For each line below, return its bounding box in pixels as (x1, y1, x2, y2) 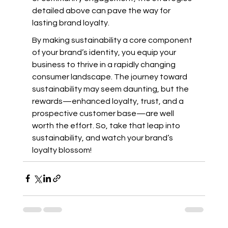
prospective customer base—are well (32, 109, 176, 118)
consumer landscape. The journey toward (32, 72, 189, 81)
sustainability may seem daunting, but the (32, 84, 190, 93)
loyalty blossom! (32, 146, 92, 154)
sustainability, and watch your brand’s (32, 133, 175, 142)
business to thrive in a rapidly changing (32, 60, 177, 69)
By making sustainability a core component (32, 36, 194, 44)
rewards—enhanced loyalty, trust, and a (32, 97, 185, 105)
